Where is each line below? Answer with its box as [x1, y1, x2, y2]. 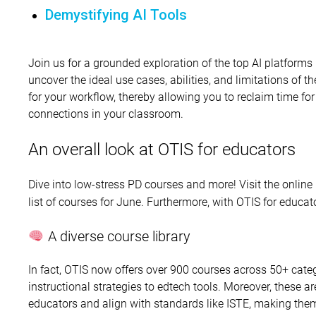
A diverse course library [44, 226, 190, 245]
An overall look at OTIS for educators [28, 138, 296, 161]
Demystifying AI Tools [45, 6, 187, 24]
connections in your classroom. [28, 106, 183, 121]
